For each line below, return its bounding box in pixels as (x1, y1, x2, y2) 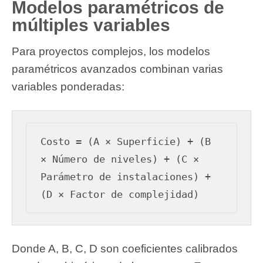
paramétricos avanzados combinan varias (12, 63, 223, 76)
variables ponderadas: (12, 80, 124, 93)
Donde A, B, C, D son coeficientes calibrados (12, 242, 238, 255)
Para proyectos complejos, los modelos (12, 45, 210, 58)
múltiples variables (12, 15, 170, 35)
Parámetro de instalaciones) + (41, 170, 211, 183)
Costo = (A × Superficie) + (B (41, 135, 211, 147)
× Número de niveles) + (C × (41, 153, 200, 165)
